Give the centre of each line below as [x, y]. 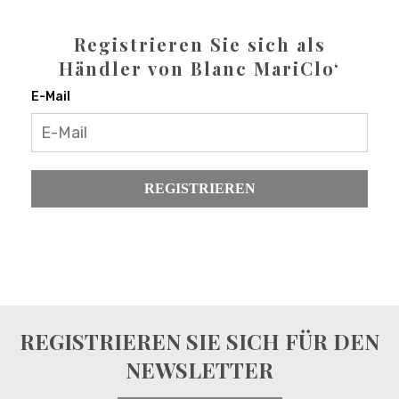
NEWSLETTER [199, 370]
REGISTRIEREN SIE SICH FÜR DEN [199, 342]
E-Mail [51, 97]
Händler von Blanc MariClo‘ [199, 69]
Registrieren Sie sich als [199, 45]
